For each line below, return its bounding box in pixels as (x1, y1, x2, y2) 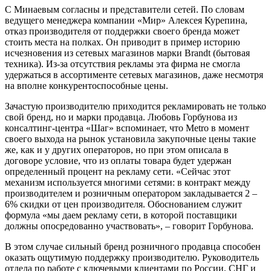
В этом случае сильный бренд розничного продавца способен (5, 241, 261, 252)
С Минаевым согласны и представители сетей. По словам (5, 4, 244, 15)
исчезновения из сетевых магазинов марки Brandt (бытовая (5, 47, 250, 58)
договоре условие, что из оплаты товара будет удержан (5, 155, 232, 166)
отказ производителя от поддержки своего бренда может (5, 25, 240, 36)
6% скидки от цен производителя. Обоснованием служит (5, 198, 242, 209)
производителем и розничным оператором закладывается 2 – (5, 188, 257, 198)
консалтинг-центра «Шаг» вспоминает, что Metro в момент (5, 122, 249, 133)
